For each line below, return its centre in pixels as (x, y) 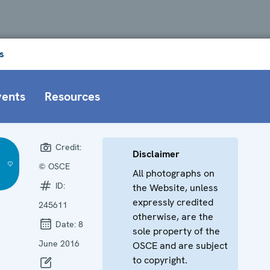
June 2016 (59, 243)
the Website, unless (175, 187)
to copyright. (160, 260)
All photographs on (174, 173)
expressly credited (173, 202)
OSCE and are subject (180, 245)
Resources (72, 96)
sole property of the (176, 231)
